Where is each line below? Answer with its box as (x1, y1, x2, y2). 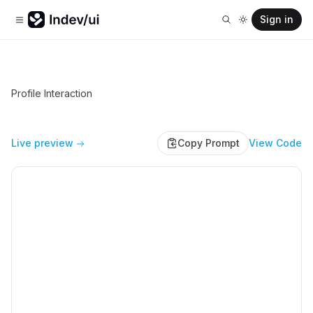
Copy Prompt (177, 137, 240, 149)
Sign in (260, 13, 293, 25)
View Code (249, 137, 302, 149)
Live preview (11, 137, 73, 149)
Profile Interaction (11, 87, 92, 99)
